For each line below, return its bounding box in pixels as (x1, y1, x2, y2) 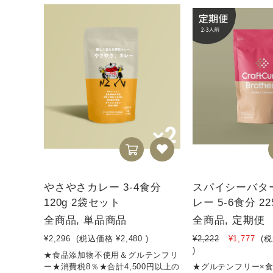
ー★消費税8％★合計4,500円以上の (44, 262, 180, 272)
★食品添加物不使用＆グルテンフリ (44, 250, 179, 260)
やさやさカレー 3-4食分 (44, 182, 161, 194)
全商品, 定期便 (193, 214, 265, 227)
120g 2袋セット (44, 197, 121, 209)
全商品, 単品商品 (44, 214, 127, 227)
